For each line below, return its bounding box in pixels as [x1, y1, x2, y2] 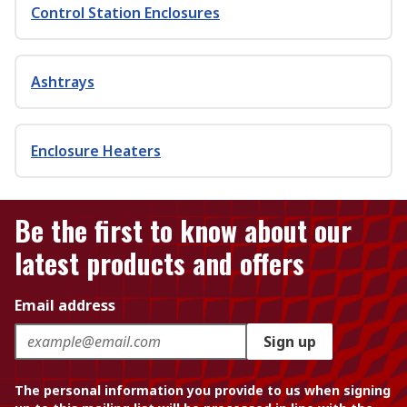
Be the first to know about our [15, 210, 352, 251]
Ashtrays [31, 72, 94, 92]
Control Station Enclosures [31, 3, 220, 23]
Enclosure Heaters [31, 141, 161, 161]
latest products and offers [15, 243, 304, 283]
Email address [15, 295, 115, 315]
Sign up [263, 332, 316, 352]
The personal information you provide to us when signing [15, 382, 391, 399]
